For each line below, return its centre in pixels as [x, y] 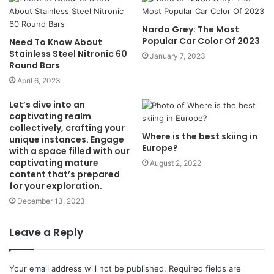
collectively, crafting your [67, 128]
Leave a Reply [46, 232]
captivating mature [54, 163]
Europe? [160, 148]
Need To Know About [56, 42]
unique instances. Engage [67, 139]
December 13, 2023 [51, 201]
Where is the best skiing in [200, 136]
